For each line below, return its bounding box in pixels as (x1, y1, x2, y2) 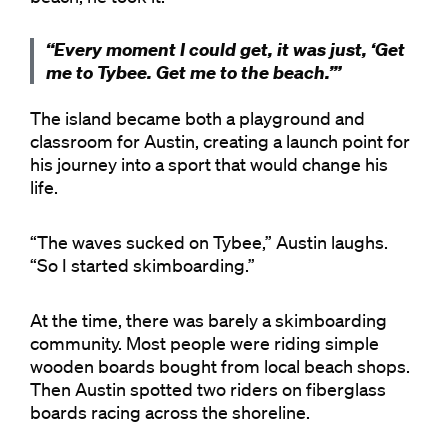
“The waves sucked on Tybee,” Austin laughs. (30, 231, 388, 253)
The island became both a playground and (30, 107, 365, 129)
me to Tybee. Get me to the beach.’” (46, 61, 341, 84)
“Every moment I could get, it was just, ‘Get (46, 38, 405, 61)
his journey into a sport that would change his (30, 153, 388, 175)
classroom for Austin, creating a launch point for (30, 130, 410, 152)
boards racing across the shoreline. (30, 401, 310, 423)
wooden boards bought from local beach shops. (30, 355, 410, 377)
